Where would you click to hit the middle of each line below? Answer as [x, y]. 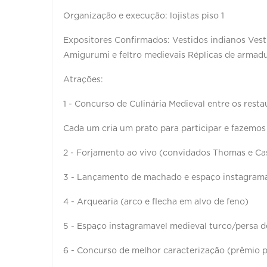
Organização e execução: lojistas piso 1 [145, 16]
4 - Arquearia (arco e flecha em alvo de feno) [156, 202]
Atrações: [84, 80]
